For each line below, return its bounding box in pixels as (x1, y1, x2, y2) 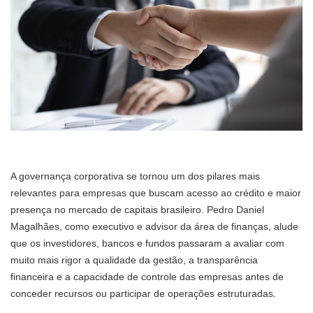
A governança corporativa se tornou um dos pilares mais (10, 170, 260, 182)
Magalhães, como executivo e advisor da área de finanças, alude (10, 221, 298, 233)
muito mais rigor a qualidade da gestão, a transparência (10, 254, 258, 266)
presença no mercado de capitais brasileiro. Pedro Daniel (10, 204, 264, 216)
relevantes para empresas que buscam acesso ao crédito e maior (10, 187, 301, 199)
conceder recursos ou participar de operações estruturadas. (10, 288, 279, 300)
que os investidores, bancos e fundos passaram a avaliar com (10, 238, 284, 249)
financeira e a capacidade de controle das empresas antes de (10, 271, 284, 283)
